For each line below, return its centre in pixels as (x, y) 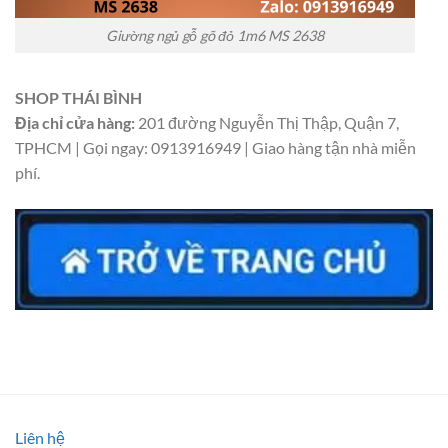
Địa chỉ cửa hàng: (75, 122)
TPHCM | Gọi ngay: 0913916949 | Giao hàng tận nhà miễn (215, 147)
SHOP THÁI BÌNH (78, 97)
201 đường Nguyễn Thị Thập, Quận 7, (267, 122)
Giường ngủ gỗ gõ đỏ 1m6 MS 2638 (215, 36)
